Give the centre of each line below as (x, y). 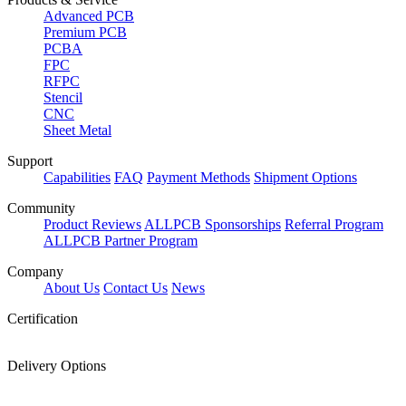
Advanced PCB (89, 16)
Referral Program (334, 225)
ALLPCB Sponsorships (213, 225)
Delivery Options (57, 366)
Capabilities (77, 178)
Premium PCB (85, 33)
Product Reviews (92, 225)
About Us (72, 288)
